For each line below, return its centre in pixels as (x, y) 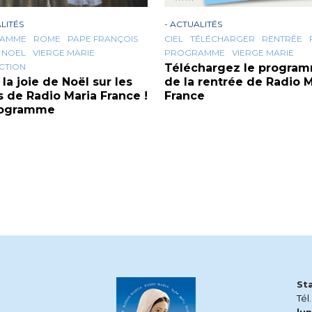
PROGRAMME (195, 53)
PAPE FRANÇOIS (103, 39)
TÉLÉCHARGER (223, 39)
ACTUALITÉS (196, 24)
